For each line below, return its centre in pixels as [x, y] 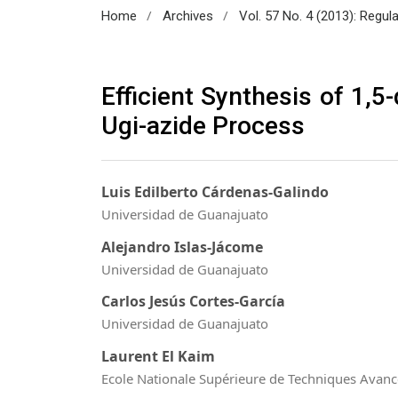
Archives [187, 16]
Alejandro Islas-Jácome [182, 247]
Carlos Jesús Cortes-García [193, 302]
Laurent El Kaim [158, 356]
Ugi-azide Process [203, 125]
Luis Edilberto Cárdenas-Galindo [215, 192]
